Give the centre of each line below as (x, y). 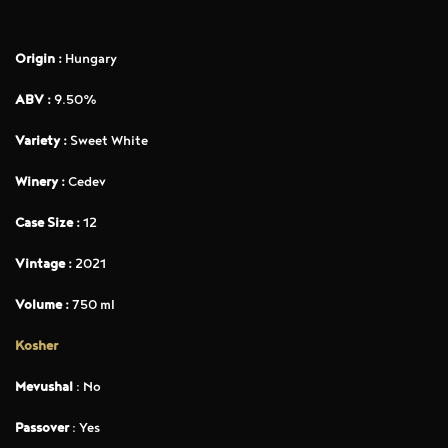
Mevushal (45, 388)
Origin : (38, 60)
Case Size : (47, 224)
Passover (43, 429)
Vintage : (43, 265)
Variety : (41, 142)
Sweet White (107, 142)
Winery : (40, 183)
